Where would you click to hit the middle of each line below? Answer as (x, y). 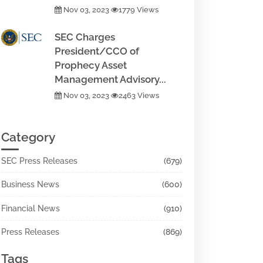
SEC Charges (85, 37)
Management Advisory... (110, 79)
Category (28, 137)
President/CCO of (97, 51)
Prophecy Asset (91, 65)
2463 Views (139, 95)
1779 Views (139, 10)
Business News (30, 184)
